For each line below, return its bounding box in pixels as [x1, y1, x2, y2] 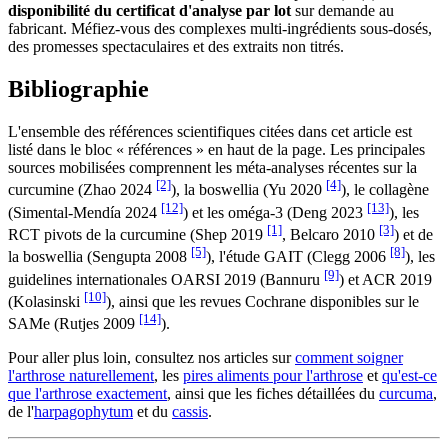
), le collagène [341, 181, 429, 199]
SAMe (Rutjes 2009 [8, 315, 139, 333]
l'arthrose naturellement [8, 367, 154, 385]
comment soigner [295, 349, 403, 367]
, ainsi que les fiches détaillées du [167, 385, 379, 403]
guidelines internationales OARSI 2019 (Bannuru [8, 270, 324, 288]
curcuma [379, 385, 433, 403]
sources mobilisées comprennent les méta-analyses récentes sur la [8, 159, 417, 177]
